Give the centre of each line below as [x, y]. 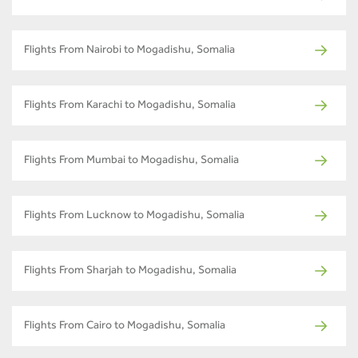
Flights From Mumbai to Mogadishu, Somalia [131, 161]
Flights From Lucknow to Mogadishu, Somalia [134, 216]
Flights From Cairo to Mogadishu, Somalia [125, 326]
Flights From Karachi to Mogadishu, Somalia [130, 106]
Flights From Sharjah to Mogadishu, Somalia [130, 271]
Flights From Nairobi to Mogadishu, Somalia [129, 51]
